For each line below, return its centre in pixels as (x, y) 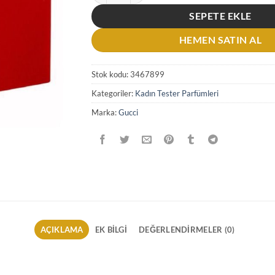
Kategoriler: (113, 94)
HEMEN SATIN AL (220, 40)
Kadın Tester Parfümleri (177, 94)
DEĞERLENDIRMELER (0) (187, 230)
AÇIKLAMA (62, 230)
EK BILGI (111, 230)
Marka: (105, 113)
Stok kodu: (111, 75)
